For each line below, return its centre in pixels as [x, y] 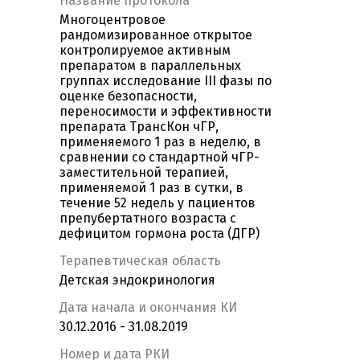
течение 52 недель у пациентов [157, 203]
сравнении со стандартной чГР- [160, 157]
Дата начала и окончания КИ [148, 308]
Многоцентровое [112, 20]
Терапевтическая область [140, 261]
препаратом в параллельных [150, 66]
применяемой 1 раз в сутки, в [151, 188]
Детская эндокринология [137, 280]
